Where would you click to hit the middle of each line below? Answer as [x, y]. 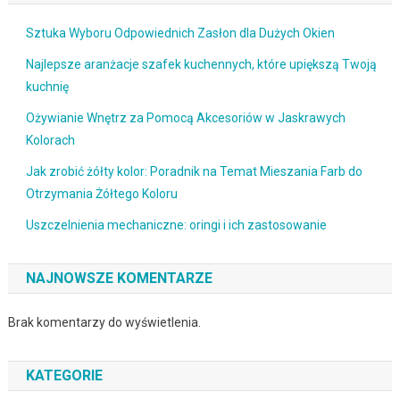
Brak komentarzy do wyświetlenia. [104, 323]
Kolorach [50, 141]
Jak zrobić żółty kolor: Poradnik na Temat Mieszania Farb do [194, 172]
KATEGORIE [64, 376]
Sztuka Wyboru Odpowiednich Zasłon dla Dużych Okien [180, 33]
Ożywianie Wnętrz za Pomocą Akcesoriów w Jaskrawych [185, 118]
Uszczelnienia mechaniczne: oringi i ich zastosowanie [176, 225]
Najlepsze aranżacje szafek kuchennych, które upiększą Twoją [201, 65]
